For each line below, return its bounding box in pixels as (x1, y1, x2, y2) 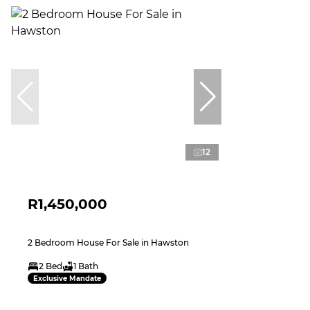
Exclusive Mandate (33, 273, 101, 283)
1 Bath (73, 261, 98, 272)
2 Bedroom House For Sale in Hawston (28, 237, 189, 248)
